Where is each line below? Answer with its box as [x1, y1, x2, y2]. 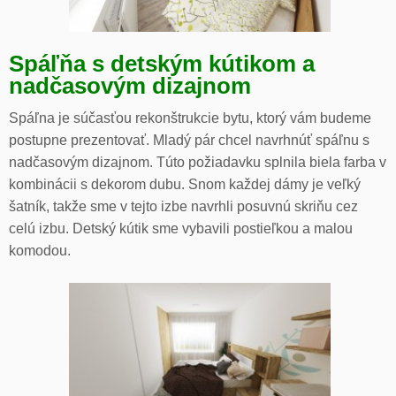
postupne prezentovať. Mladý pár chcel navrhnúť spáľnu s [9, 133, 369, 148]
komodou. [9, 243, 71, 259]
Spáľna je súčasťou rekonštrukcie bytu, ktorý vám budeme [9, 110, 371, 126]
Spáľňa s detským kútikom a [9, 51, 315, 77]
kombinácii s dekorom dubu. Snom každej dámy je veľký [9, 177, 361, 193]
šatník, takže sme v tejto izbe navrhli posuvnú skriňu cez [9, 199, 358, 215]
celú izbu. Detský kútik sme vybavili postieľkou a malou [9, 221, 353, 237]
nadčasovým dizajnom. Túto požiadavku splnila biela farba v [9, 155, 386, 171]
